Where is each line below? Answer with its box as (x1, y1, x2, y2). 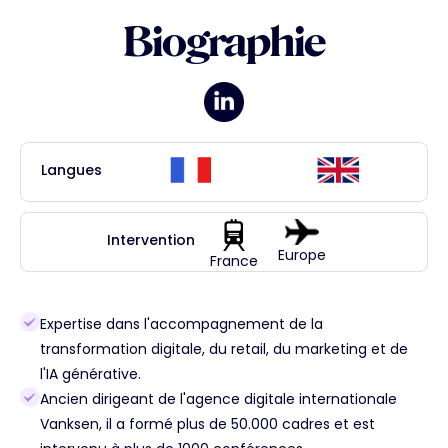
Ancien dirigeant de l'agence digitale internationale (40, 389, 397, 409)
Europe (278, 245, 326, 265)
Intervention (107, 230, 195, 250)
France (210, 251, 258, 271)
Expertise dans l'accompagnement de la (40, 314, 323, 334)
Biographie (122, 18, 325, 66)
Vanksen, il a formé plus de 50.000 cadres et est (40, 414, 375, 434)
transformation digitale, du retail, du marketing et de (40, 339, 408, 359)
